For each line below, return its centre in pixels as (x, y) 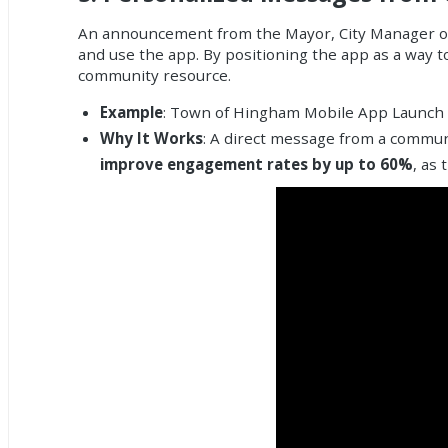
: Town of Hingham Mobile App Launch (303, 112)
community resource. (155, 74)
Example (131, 112)
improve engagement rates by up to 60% (256, 164)
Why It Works (151, 138)
